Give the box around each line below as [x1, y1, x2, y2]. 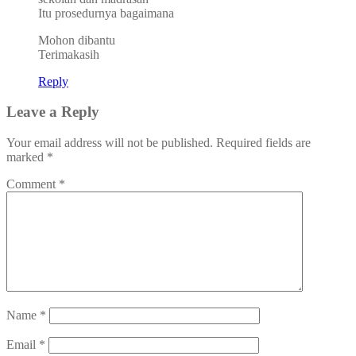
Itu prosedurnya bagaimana [38, 6, 174, 20]
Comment [6, 177, 59, 192]
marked [6, 150, 47, 164]
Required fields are [216, 136, 311, 150]
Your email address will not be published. [6, 136, 213, 150]
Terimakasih [38, 47, 99, 61]
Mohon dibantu [38, 33, 115, 47]
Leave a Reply [6, 103, 99, 121]
